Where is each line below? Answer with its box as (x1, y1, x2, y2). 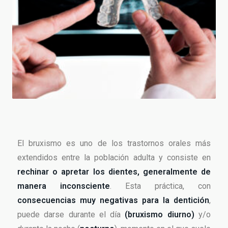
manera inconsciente (17, 181, 110, 191)
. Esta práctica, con (110, 181, 211, 191)
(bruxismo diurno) (125, 210, 194, 220)
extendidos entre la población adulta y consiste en (17, 153, 211, 163)
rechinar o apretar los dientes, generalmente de (17, 167, 211, 177)
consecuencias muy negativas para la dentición (17, 195, 209, 206)
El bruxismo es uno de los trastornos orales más (17, 138, 211, 149)
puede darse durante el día (17, 210, 125, 220)
